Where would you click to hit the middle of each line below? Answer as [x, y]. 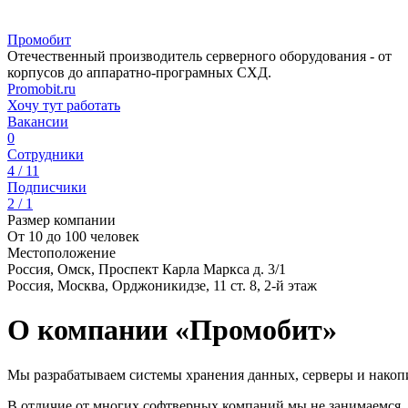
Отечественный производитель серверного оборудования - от [199, 56]
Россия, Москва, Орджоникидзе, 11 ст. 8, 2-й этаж [162, 286]
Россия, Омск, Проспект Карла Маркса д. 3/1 [147, 269]
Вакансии [38, 122]
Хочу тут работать [64, 105]
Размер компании [61, 220]
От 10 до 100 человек [73, 236]
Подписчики [47, 187]
